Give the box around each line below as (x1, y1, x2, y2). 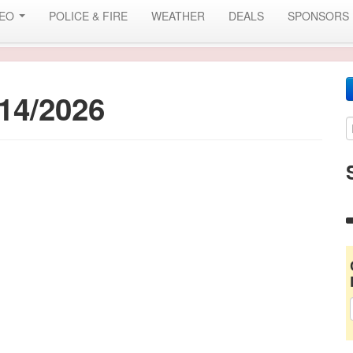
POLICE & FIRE (49, 8, 128, 24)
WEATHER (151, 8, 205, 24)
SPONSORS (288, 8, 349, 24)
